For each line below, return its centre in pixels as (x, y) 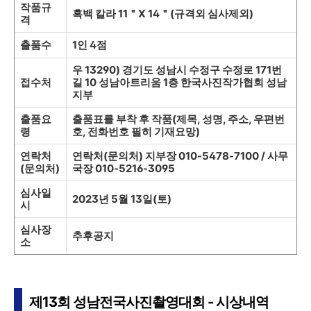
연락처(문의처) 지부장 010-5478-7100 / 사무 (180, 156)
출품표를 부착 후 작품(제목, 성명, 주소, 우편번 (178, 119)
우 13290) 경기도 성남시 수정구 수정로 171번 (177, 70)
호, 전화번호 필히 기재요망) (136, 132)
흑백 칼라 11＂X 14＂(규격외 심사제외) (163, 14)
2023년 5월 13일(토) (122, 199)
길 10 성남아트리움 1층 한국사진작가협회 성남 (179, 83)
